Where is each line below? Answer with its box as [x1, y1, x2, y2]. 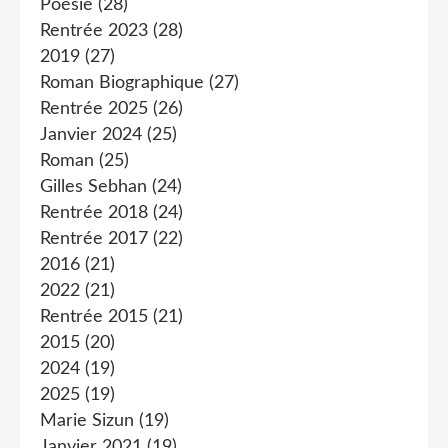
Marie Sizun [40, 412, 134, 430]
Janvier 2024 [40, 126, 142, 144]
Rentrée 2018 [40, 204, 148, 222]
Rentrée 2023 [40, 22, 148, 40]
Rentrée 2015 [40, 308, 148, 326]
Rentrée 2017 [40, 230, 148, 248]
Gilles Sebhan [40, 178, 147, 196]
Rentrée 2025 [40, 100, 148, 118]
